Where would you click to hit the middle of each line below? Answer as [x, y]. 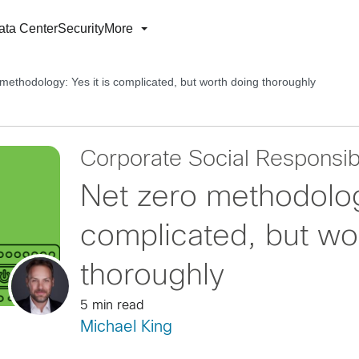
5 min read [112, 306]
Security [81, 28]
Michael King [126, 327]
